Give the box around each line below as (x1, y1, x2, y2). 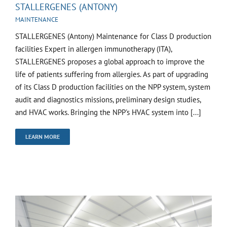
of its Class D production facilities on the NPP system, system (15, 82, 210, 92)
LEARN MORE (25, 133, 60, 141)
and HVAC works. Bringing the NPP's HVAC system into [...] (15, 107, 201, 118)
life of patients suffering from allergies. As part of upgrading (15, 69, 208, 80)
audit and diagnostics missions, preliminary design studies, (15, 95, 201, 105)
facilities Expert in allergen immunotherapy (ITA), (15, 44, 172, 54)
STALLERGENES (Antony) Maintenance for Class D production (15, 31, 211, 42)
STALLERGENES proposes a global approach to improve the (15, 57, 205, 67)
